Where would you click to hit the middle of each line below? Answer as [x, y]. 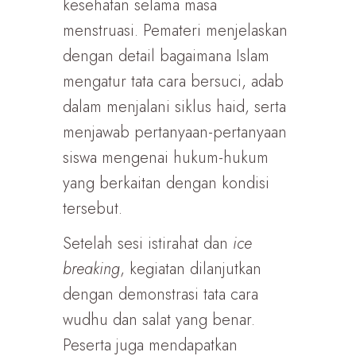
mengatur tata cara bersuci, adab [173, 81]
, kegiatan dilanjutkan [191, 269]
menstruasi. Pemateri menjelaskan [175, 31]
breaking [91, 269]
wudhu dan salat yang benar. [159, 320]
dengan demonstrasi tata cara [161, 294]
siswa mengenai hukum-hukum [166, 158]
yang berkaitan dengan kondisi [166, 183]
